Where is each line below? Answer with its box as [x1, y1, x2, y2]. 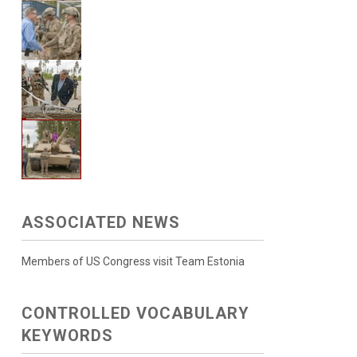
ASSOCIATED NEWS [21, 213, 180, 232]
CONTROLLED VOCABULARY [21, 304, 249, 323]
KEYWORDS [21, 326, 113, 345]
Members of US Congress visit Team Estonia [21, 255, 245, 268]
